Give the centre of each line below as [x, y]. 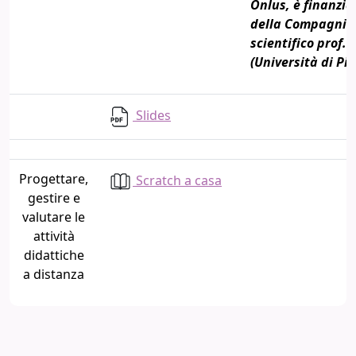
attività [54, 236]
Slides [152, 116]
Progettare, [54, 179]
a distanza [54, 274]
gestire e [54, 198]
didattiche [54, 255]
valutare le [54, 217]
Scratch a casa [177, 181]
